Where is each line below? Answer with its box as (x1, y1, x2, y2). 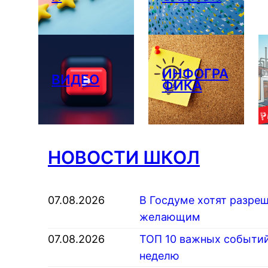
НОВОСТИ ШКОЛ (48, 146, 200, 168)
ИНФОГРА (162, 65, 229, 82)
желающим (139, 211, 200, 224)
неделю (139, 249, 179, 262)
